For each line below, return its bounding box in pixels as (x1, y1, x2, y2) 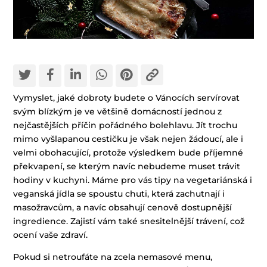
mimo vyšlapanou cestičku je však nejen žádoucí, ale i (13, 133, 244, 145)
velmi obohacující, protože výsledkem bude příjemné (13, 147, 244, 159)
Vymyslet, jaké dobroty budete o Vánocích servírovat (13, 92, 240, 104)
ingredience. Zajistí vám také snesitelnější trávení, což (13, 216, 245, 227)
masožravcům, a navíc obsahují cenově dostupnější (13, 202, 232, 213)
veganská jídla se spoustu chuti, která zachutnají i (13, 188, 225, 200)
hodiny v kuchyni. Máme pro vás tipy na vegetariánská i (13, 175, 253, 186)
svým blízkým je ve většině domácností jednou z (13, 106, 222, 117)
